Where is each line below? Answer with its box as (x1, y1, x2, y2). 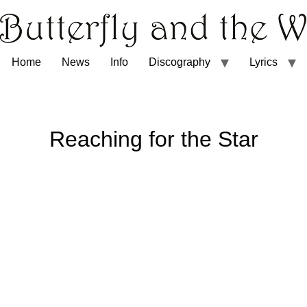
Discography (148, 56, 210, 68)
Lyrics (249, 56, 278, 68)
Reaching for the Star (49, 127, 258, 151)
